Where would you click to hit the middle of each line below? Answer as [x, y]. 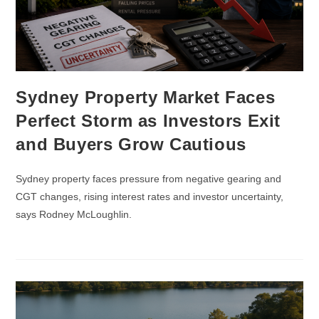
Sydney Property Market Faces [146, 97]
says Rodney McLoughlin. [74, 214]
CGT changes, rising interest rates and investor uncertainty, [150, 196]
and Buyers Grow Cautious [131, 144]
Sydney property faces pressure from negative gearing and [149, 178]
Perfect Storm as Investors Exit [148, 120]
